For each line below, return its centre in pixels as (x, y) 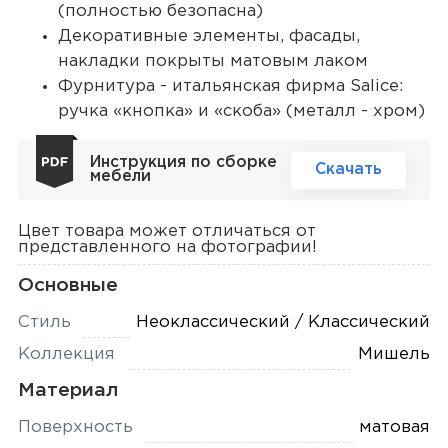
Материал (67, 390)
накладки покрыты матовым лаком (212, 61)
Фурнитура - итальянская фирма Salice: (230, 86)
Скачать (349, 170)
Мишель (394, 354)
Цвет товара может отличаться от (166, 231)
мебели (120, 177)
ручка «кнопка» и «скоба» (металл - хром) (241, 111)
